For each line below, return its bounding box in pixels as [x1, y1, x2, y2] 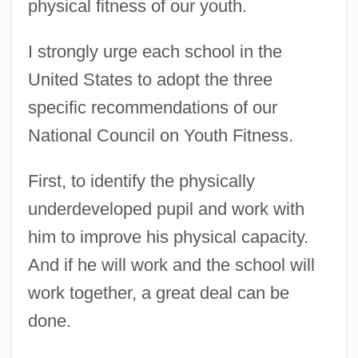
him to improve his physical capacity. [27, 227, 308, 248]
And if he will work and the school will [27, 255, 315, 276]
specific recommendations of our [27, 97, 277, 118]
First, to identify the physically [27, 171, 255, 192]
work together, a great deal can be [27, 283, 289, 304]
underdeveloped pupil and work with [27, 199, 304, 220]
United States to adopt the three [27, 70, 272, 90]
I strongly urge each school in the [27, 42, 282, 62]
